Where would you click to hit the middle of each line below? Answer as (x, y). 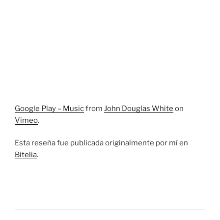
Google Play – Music (49, 108)
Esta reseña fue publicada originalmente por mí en (101, 143)
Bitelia (26, 155)
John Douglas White (139, 108)
